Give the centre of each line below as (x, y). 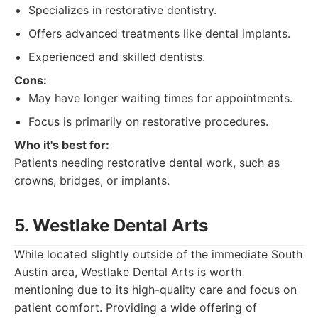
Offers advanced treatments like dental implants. (159, 33)
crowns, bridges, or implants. (92, 180)
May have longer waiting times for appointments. (160, 98)
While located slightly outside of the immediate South (158, 254)
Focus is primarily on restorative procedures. (148, 121)
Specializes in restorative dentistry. (122, 10)
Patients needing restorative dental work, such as (147, 163)
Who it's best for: (62, 145)
